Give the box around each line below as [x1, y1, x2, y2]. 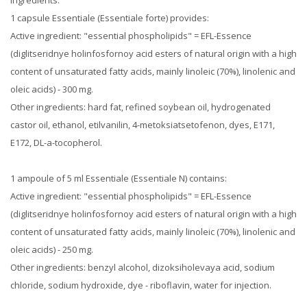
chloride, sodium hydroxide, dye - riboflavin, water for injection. [10, 279, 271, 291]
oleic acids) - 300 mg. [10, 83, 93, 95]
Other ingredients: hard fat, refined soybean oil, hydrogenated [10, 101, 271, 113]
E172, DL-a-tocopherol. [10, 136, 102, 149]
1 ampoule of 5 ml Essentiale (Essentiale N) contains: [10, 172, 227, 184]
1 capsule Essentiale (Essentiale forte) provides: [10, 12, 209, 24]
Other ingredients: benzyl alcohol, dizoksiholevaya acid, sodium [10, 261, 275, 273]
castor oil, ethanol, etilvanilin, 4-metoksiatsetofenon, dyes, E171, [10, 119, 275, 131]
